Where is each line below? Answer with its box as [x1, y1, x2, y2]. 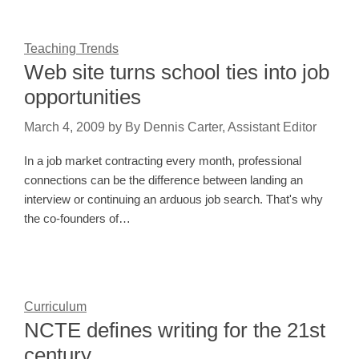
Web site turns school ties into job [24, 60, 329, 85]
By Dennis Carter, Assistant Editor [125, 120, 317, 135]
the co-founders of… [24, 212, 131, 226]
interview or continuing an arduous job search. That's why [24, 192, 323, 207]
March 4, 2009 [24, 120, 105, 135]
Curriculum [24, 300, 87, 314]
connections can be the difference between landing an [24, 173, 303, 188]
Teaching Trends [24, 42, 119, 56]
